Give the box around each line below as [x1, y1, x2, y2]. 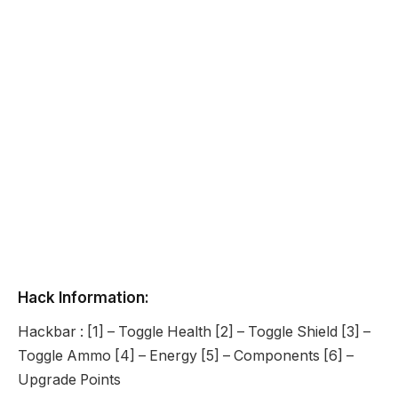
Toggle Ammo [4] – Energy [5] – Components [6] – [18, 346, 354, 364]
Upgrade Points [18, 370, 121, 388]
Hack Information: [18, 287, 149, 306]
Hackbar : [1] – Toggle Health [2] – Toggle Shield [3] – [18, 322, 370, 340]
